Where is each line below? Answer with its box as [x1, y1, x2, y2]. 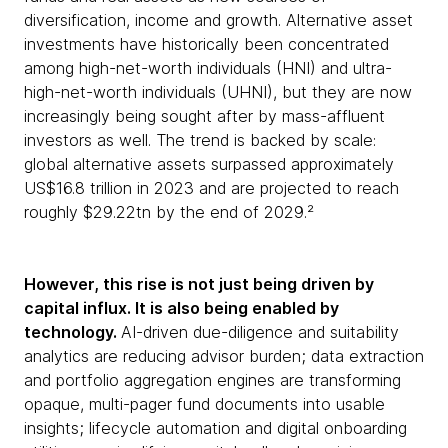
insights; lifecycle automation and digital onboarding [24, 418, 407, 438]
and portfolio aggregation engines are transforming [24, 370, 401, 390]
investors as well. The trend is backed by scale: [24, 130, 376, 150]
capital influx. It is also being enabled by [24, 298, 339, 318]
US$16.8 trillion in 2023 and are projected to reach [24, 178, 399, 198]
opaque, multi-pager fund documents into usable [24, 394, 385, 414]
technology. [24, 322, 121, 342]
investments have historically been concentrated [24, 34, 389, 54]
